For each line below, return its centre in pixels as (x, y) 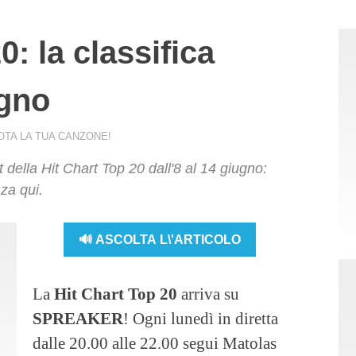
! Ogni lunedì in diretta (201, 319)
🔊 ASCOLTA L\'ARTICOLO (160, 239)
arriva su (208, 294)
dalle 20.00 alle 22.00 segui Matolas (155, 343)
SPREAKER (78, 319)
